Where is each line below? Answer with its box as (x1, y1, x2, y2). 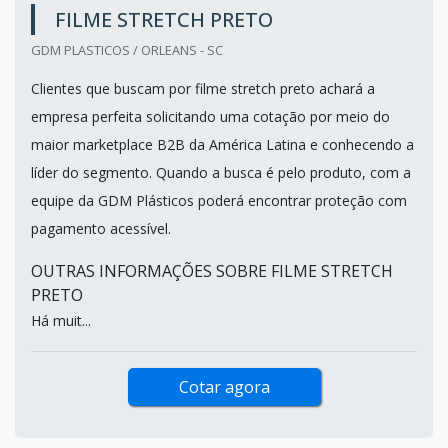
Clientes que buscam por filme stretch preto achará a (31, 78, 375, 98)
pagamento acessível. (31, 218, 171, 238)
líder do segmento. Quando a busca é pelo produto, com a (31, 162, 411, 182)
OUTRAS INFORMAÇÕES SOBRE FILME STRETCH (31, 259, 393, 282)
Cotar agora (178, 375, 270, 398)
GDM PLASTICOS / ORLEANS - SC (31, 40, 223, 59)
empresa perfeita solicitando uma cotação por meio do (31, 106, 390, 126)
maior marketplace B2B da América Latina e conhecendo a (31, 134, 414, 154)
